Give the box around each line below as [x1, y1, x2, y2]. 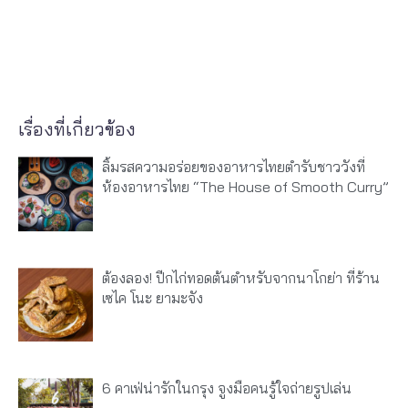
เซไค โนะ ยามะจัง [101, 288, 203, 307]
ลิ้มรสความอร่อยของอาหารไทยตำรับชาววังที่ [101, 158, 365, 177]
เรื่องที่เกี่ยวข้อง [18, 117, 136, 141]
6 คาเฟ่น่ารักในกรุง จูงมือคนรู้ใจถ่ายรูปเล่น [101, 379, 352, 398]
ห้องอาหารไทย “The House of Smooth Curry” [101, 178, 389, 197]
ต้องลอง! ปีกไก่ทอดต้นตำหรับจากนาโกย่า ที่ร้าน [101, 268, 380, 287]
